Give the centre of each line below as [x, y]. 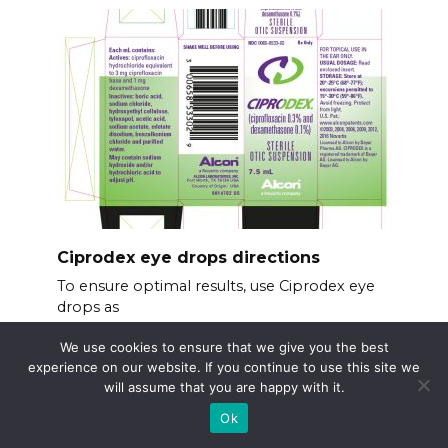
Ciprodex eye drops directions [188, 257]
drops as [87, 306]
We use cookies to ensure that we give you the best [224, 347]
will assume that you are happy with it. [224, 387]
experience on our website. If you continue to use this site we [224, 367]
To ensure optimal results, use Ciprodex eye [215, 285]
